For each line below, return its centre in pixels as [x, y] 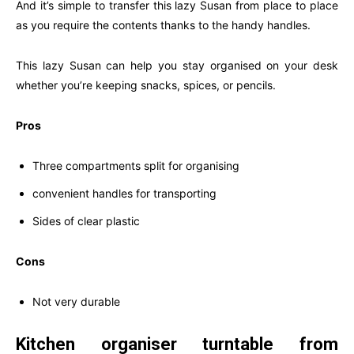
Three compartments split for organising [136, 166]
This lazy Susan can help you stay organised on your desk [177, 66]
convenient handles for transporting [124, 194]
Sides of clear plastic [86, 221]
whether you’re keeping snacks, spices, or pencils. [146, 85]
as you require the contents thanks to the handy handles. [163, 25]
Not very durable [76, 302]
